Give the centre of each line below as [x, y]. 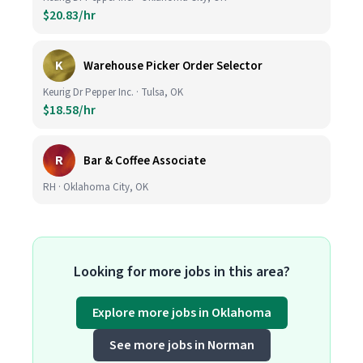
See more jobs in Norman [181, 345]
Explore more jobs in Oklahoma [181, 313]
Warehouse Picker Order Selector [173, 66]
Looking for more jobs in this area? [181, 272]
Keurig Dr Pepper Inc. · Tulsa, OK [113, 92]
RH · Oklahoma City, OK [96, 187]
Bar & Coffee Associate [145, 160]
